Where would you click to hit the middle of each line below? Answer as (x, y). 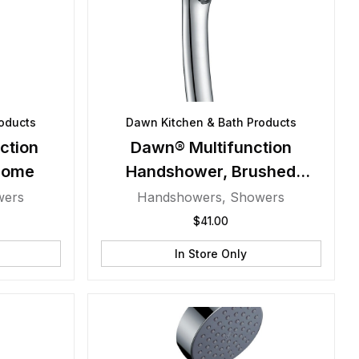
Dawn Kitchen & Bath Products (211, 122)
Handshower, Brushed (211, 171)
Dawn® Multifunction (211, 147)
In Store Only (211, 254)
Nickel (211, 196)
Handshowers (180, 197)
